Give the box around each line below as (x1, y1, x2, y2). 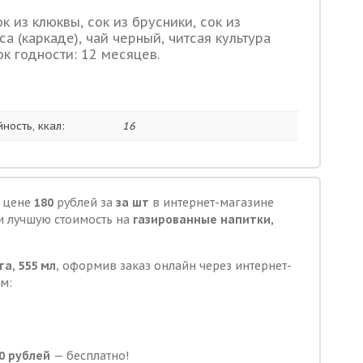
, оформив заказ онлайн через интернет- (56, 258, 292, 273)
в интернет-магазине (149, 195, 274, 210)
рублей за (53, 195, 116, 210)
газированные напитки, (133, 212, 273, 227)
